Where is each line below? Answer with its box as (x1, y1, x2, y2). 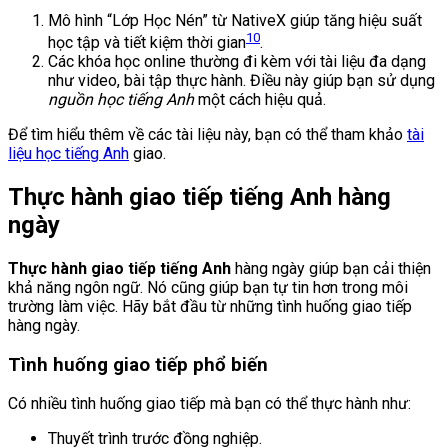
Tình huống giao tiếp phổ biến (8, 353, 268, 376)
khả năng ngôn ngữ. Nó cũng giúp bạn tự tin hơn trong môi (8, 277, 408, 297)
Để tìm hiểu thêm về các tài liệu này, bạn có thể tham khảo (8, 125, 407, 145)
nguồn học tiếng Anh (48, 90, 194, 110)
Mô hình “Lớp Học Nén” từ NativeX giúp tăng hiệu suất (48, 10, 422, 30)
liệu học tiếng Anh (8, 144, 129, 164)
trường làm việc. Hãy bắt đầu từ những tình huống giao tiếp (8, 296, 412, 316)
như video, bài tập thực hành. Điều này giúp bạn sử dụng (48, 71, 435, 91)
